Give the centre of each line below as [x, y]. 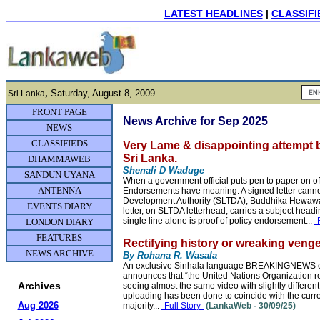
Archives [39, 286]
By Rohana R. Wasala [170, 255]
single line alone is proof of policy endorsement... [219, 221]
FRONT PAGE [59, 112]
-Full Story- [182, 306]
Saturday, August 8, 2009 [103, 93]
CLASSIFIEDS [59, 143]
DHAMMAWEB [59, 159]
